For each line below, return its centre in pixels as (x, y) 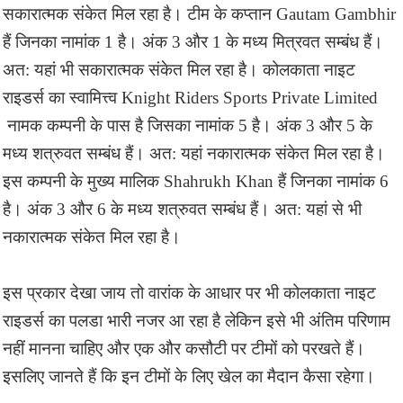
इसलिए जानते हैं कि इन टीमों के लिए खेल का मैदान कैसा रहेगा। (189, 376)
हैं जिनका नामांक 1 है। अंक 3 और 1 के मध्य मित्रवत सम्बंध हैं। (193, 41)
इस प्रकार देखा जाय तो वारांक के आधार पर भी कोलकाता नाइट (189, 292)
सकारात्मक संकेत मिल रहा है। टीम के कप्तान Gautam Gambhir (199, 13)
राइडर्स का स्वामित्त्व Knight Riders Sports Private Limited (190, 97)
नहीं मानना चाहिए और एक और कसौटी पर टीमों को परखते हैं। (184, 348)
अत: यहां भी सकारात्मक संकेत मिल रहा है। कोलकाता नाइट (179, 69)
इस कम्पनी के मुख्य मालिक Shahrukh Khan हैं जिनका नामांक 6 (196, 181)
